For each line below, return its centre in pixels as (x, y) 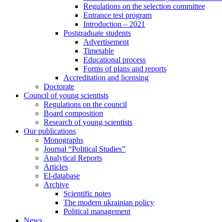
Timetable (99, 51)
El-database (62, 176)
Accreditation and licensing (106, 78)
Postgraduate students (97, 33)
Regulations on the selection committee (144, 6)
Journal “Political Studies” (84, 149)
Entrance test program (117, 15)
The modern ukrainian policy (109, 202)
